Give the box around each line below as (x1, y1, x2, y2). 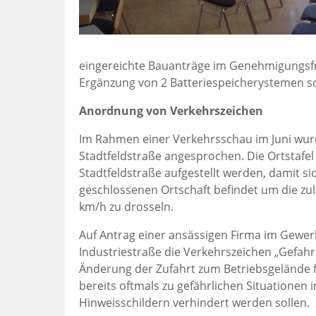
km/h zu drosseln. (79, 199, 174, 214)
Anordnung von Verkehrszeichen (79, 103, 263, 119)
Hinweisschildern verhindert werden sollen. (79, 295, 310, 310)
